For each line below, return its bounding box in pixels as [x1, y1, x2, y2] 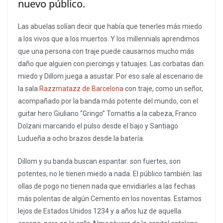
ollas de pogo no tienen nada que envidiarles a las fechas [18, 182, 196, 191]
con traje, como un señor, [123, 85, 203, 93]
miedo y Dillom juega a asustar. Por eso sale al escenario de [18, 72, 203, 81]
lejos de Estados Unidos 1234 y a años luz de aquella [18, 207, 181, 216]
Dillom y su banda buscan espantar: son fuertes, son [18, 157, 181, 166]
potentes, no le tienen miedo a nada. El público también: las [18, 170, 202, 178]
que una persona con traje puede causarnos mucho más [18, 47, 194, 56]
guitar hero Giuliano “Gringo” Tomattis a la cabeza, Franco [18, 110, 197, 118]
